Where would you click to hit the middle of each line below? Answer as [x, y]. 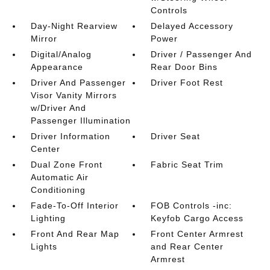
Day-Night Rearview [74, 26]
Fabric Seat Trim [187, 165]
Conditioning [58, 190]
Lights [44, 246]
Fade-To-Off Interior [74, 206]
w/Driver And [58, 108]
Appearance [57, 67]
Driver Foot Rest [187, 83]
